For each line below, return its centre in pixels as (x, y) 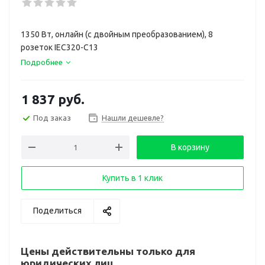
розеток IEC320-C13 (59, 47)
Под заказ (52, 117)
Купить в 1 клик (132, 178)
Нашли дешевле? (133, 118)
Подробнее (42, 62)
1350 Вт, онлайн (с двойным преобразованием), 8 (117, 34)
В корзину (190, 147)
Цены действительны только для (108, 251)
